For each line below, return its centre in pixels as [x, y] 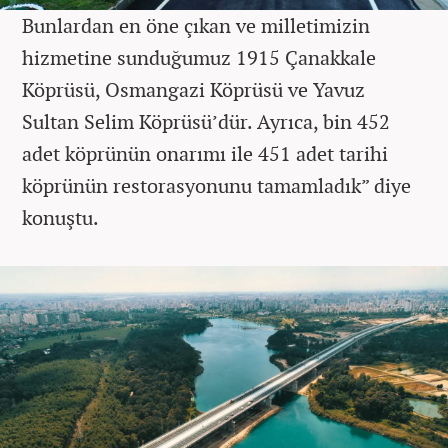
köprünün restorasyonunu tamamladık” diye [216, 185]
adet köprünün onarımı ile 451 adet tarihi [205, 153]
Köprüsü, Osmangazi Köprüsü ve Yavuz [193, 89]
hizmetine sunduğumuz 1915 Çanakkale [199, 57]
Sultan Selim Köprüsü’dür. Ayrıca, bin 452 [206, 121]
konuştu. [60, 217]
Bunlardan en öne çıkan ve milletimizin [196, 25]
